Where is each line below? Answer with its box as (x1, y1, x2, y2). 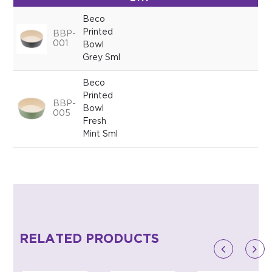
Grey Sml (83, 54, 121, 62)
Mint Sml (83, 131, 118, 138)
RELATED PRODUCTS (19, 234, 160, 245)
